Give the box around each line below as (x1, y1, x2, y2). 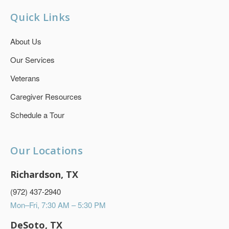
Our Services (10, 54, 55, 65)
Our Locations (10, 144, 83, 157)
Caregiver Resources (10, 91, 82, 102)
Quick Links (10, 10, 71, 24)
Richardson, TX (10, 168, 78, 180)
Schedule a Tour (10, 109, 64, 120)
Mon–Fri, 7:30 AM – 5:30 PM (10, 199, 106, 210)
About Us (10, 36, 41, 47)
